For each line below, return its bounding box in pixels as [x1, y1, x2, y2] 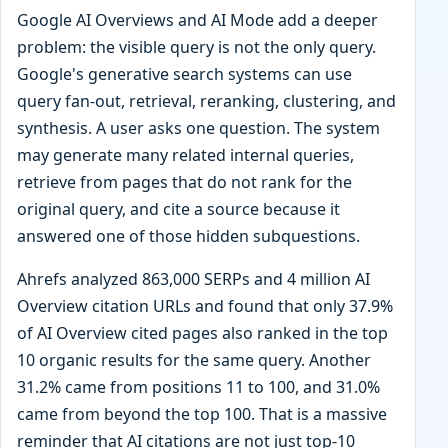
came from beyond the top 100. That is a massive [17, 403, 387, 426]
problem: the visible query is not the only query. [17, 36, 376, 59]
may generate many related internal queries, [17, 144, 354, 167]
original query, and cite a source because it [17, 198, 340, 221]
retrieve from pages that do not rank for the [17, 171, 352, 194]
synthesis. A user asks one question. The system [17, 117, 380, 140]
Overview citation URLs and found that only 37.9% [17, 295, 393, 318]
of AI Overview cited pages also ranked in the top [17, 322, 388, 345]
